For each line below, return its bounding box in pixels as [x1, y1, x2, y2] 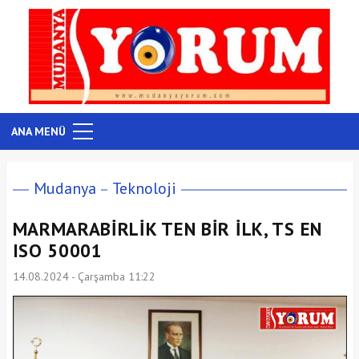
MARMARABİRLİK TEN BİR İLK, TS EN [12, 216, 322, 240]
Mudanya [33, 177, 96, 199]
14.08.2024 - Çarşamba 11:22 [12, 268, 155, 284]
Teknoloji [111, 177, 176, 199]
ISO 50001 [12, 238, 103, 262]
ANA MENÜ [11, 123, 66, 139]
